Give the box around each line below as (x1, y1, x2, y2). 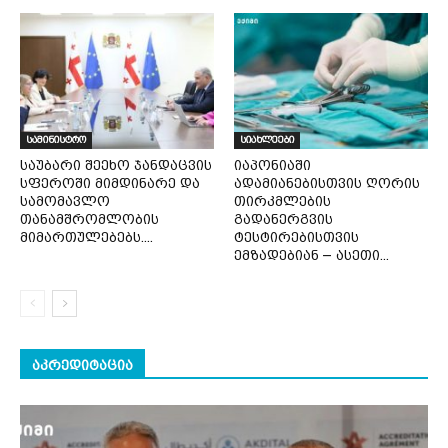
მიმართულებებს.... (20, 229, 153, 245)
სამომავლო (20, 193, 110, 209)
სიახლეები (240, 133, 294, 146)
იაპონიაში (234, 157, 311, 173)
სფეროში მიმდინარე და (20, 175, 200, 191)
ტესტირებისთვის (234, 229, 359, 245)
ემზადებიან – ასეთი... (234, 247, 389, 263)
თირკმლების (234, 193, 331, 209)
